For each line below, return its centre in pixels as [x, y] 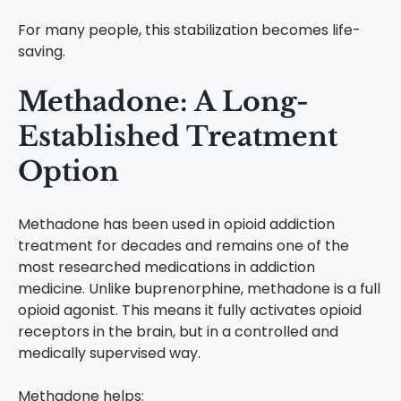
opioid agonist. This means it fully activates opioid [190, 311]
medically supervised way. [109, 354]
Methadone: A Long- [163, 102]
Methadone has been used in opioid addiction [176, 225]
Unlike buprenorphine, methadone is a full [235, 289]
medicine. [53, 289]
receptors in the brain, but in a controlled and [178, 332]
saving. [42, 52]
